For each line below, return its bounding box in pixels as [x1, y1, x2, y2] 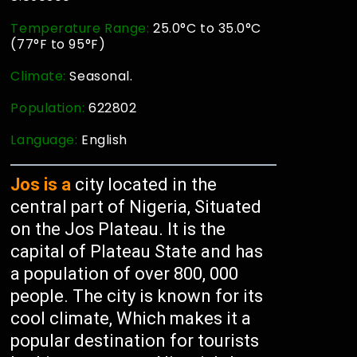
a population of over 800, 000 [10, 264, 239, 284]
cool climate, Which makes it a [10, 308, 252, 328]
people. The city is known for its [10, 286, 264, 306]
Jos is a [10, 175, 72, 194]
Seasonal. [69, 67, 133, 85]
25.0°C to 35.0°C [149, 19, 262, 37]
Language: [10, 131, 82, 149]
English [81, 131, 127, 149]
